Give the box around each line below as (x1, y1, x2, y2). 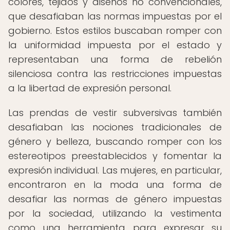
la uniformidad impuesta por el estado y (8, 39, 222, 51)
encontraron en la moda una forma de (8, 178, 222, 191)
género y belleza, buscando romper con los (8, 135, 222, 148)
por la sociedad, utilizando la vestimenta (8, 207, 222, 220)
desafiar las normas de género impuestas (8, 193, 222, 205)
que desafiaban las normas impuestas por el (8, 10, 222, 23)
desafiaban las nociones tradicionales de (8, 121, 222, 133)
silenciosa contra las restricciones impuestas (8, 67, 222, 80)
